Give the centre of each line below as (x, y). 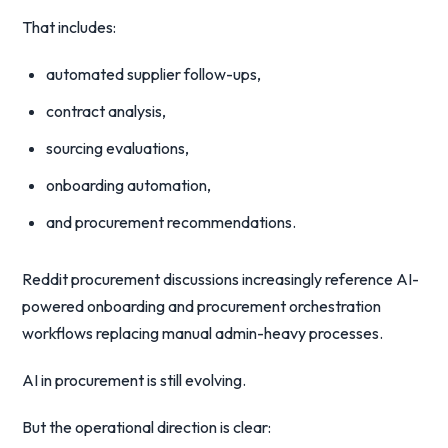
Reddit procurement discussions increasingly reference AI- (221, 279)
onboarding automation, (129, 185)
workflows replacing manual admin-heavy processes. (203, 333)
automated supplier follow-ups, (154, 74)
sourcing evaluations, (118, 148)
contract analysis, (106, 111)
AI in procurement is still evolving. (134, 380)
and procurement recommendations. (171, 222)
